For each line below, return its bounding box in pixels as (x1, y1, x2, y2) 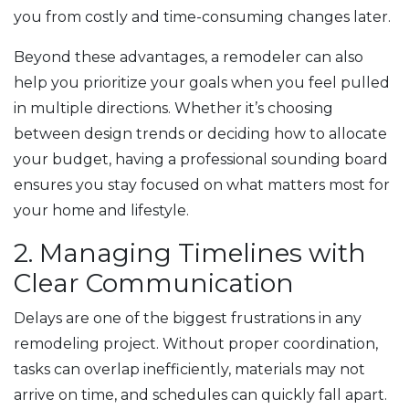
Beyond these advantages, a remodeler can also (14, 47, 363, 66)
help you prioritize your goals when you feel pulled (14, 73, 390, 91)
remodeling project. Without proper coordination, (14, 334, 378, 352)
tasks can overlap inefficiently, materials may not (14, 360, 365, 378)
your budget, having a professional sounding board (14, 150, 388, 168)
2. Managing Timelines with (14, 236, 366, 268)
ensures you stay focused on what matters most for (14, 175, 390, 194)
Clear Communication (14, 267, 294, 299)
